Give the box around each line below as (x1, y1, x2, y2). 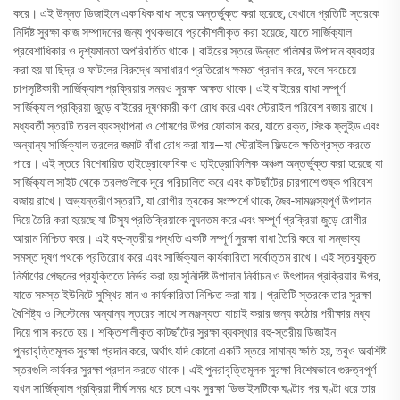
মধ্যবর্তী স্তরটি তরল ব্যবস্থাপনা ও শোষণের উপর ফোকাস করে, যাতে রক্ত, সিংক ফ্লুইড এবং (13, 118, 379, 133)
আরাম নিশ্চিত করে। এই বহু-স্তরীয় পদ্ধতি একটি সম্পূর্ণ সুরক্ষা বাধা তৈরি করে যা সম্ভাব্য (13, 230, 360, 246)
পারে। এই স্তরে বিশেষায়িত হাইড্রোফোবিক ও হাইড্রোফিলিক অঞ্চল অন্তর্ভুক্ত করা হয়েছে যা (13, 155, 383, 171)
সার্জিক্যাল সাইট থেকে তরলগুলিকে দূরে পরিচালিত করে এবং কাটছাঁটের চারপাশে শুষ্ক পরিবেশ (13, 174, 372, 189)
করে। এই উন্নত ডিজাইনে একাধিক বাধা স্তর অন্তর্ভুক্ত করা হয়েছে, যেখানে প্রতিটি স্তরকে (13, 5, 379, 21)
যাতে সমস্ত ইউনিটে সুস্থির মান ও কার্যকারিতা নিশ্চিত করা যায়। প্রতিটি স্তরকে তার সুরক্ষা (13, 287, 371, 302)
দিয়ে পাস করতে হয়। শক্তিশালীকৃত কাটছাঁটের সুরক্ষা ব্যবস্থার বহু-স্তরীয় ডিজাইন (13, 324, 336, 339)
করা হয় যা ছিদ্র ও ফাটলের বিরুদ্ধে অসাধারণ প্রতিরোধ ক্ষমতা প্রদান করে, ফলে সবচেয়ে (13, 62, 356, 77)
